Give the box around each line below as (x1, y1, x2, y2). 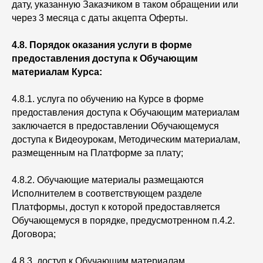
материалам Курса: (12, 67, 102, 77)
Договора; (12, 229, 58, 239)
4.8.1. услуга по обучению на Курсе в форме (12, 94, 204, 104)
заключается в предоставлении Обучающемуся (12, 121, 219, 131)
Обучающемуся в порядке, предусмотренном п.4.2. (12, 215, 235, 225)
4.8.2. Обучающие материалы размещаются (12, 175, 204, 185)
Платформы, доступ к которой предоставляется (12, 202, 220, 212)
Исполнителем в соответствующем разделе (12, 188, 202, 198)
